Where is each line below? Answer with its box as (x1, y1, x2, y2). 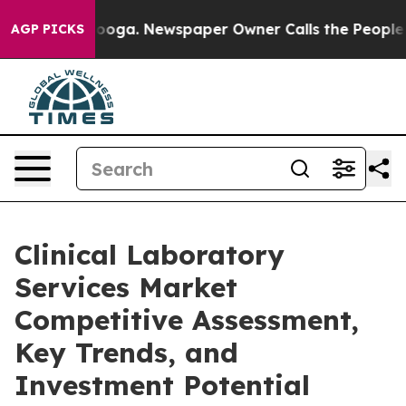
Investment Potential (14, 368, 328, 402)
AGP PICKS (11, 21, 84, 37)
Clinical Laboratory (14, 237, 285, 272)
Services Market (14, 270, 237, 304)
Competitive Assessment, (14, 303, 359, 337)
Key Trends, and (14, 335, 238, 370)
